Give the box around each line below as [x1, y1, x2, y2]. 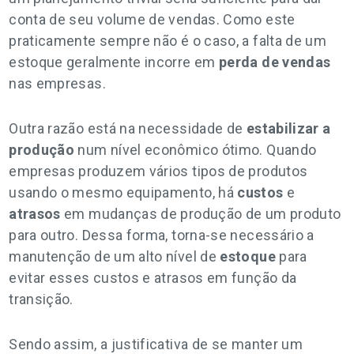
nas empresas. [9, 75, 106, 92]
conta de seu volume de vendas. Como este [9, 11, 296, 28]
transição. [9, 291, 73, 307]
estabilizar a [246, 120, 331, 137]
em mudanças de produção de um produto [60, 205, 341, 222]
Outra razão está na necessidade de [9, 120, 247, 137]
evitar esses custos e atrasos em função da [9, 269, 297, 286]
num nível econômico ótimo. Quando [74, 141, 317, 158]
